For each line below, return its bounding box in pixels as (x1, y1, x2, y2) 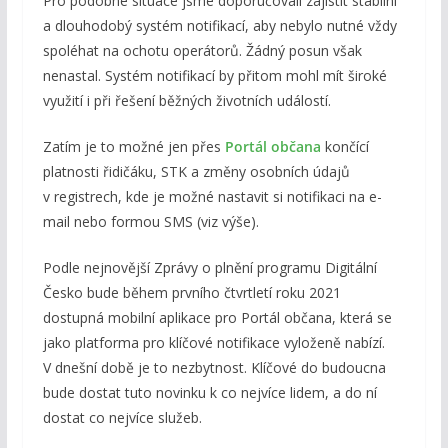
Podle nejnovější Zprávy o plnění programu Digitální (42, 258, 377, 278)
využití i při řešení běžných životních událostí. (42, 91, 331, 111)
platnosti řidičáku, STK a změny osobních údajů (42, 162, 350, 182)
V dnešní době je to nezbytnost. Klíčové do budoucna (42, 358, 386, 378)
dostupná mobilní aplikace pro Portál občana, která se (42, 308, 392, 328)
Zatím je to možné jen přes (42, 137, 225, 157)
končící (320, 137, 369, 157)
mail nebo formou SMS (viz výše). (42, 212, 259, 232)
